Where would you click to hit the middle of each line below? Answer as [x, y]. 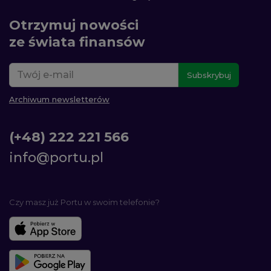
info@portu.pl [56, 158]
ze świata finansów [77, 42]
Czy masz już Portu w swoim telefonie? [84, 202]
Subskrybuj [209, 75]
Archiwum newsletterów [59, 100]
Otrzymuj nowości [74, 25]
